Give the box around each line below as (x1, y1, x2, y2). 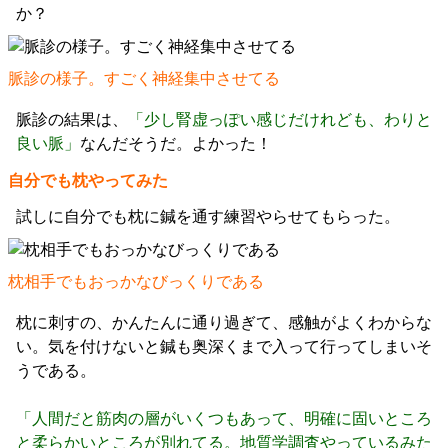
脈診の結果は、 (16, 111, 128, 129)
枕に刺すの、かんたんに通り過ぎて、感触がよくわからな (16, 314, 432, 332)
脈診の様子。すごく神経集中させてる (8, 70, 280, 88)
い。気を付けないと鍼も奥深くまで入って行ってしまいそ (16, 338, 432, 356)
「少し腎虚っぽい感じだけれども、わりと (128, 111, 432, 129)
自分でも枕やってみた (8, 172, 168, 190)
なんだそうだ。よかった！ (80, 135, 272, 153)
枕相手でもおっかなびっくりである (8, 273, 264, 291)
